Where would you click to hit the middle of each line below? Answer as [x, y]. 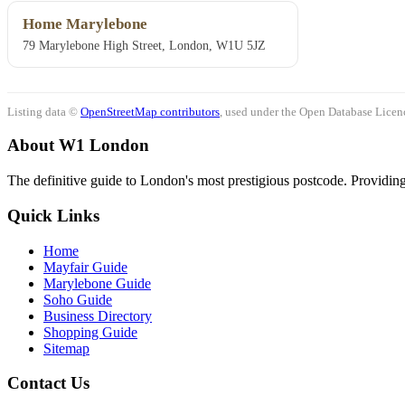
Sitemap [66, 348]
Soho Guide [78, 299]
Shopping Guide [90, 332]
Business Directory [98, 316]
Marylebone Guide [97, 283]
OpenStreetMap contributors [150, 111]
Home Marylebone [85, 24]
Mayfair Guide [85, 267]
